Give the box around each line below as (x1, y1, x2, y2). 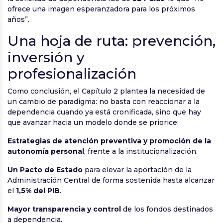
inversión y (7, 49, 85, 66)
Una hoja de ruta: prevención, (7, 32, 216, 50)
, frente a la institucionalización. (84, 147, 198, 156)
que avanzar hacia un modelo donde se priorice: (7, 118, 179, 127)
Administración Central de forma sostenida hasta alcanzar (7, 176, 215, 185)
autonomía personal (7, 147, 84, 156)
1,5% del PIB (16, 186, 60, 196)
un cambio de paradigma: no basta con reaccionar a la (7, 97, 200, 107)
